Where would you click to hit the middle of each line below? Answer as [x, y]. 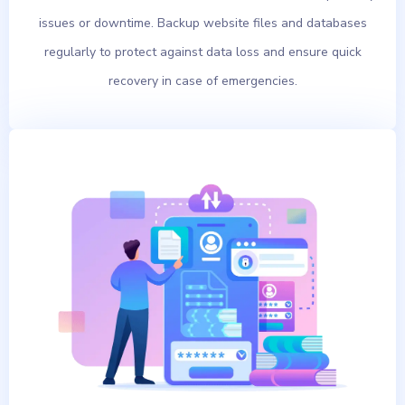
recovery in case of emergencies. [202, 80]
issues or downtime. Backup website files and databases [202, 23]
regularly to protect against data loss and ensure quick [202, 52]
